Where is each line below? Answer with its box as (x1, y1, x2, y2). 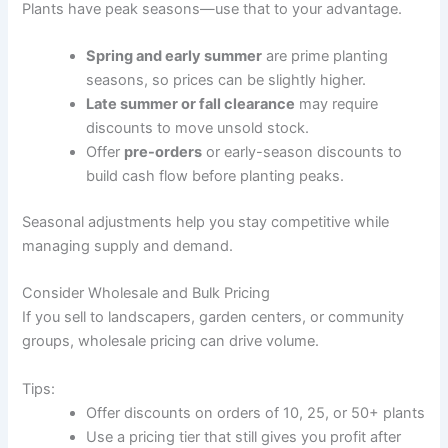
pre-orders (124, 142, 203, 161)
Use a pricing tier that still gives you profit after (86, 427, 402, 446)
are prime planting (262, 46, 389, 65)
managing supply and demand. (22, 236, 234, 255)
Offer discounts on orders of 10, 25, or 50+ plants (86, 403, 426, 422)
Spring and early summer (86, 46, 263, 65)
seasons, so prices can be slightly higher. (86, 70, 367, 89)
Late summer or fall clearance (86, 94, 296, 113)
